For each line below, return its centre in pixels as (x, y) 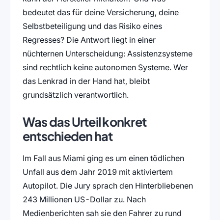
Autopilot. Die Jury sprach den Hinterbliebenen (108, 186)
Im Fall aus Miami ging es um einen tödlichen (103, 158)
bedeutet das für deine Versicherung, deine (100, 13)
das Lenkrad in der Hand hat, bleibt (86, 81)
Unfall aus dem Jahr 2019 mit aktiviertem (97, 172)
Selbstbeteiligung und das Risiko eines (92, 26)
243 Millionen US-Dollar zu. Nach (84, 200)
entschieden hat (68, 136)
